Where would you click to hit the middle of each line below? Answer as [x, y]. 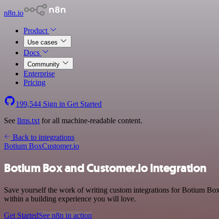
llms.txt [28, 120]
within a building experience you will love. [70, 198]
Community [44, 64]
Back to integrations [43, 137]
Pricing [34, 82]
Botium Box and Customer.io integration [105, 168]
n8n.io [14, 13]
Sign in [54, 104]
